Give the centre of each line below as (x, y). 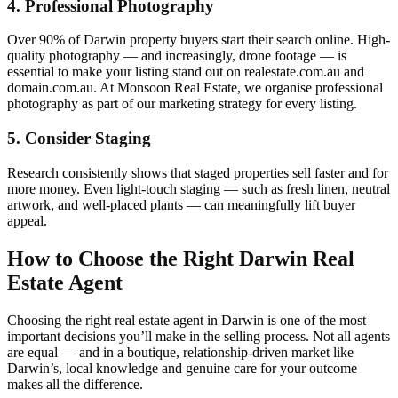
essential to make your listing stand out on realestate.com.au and (186, 72)
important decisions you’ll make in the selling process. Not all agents (199, 336)
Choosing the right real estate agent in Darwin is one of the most (187, 320)
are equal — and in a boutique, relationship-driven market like (180, 352)
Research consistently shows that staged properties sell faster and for (198, 172)
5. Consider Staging (79, 139)
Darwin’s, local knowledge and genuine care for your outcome (182, 368)
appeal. (27, 220)
